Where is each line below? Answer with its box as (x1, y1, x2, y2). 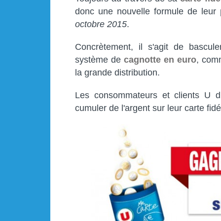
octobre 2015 (75, 19, 127, 29)
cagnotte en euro (124, 55, 196, 65)
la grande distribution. (75, 68, 160, 77)
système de (75, 55, 124, 65)
